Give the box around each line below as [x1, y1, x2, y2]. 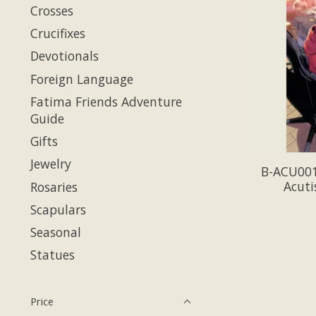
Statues [30, 246, 75, 264]
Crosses [30, 1, 73, 19]
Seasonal [30, 224, 81, 241]
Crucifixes [30, 25, 85, 42]
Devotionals [30, 47, 99, 65]
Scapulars [30, 200, 86, 218]
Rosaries [30, 178, 78, 195]
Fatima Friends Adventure [30, 92, 182, 110]
